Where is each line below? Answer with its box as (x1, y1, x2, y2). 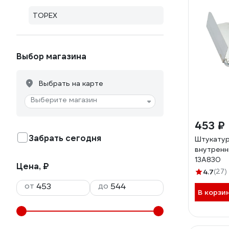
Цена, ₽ (16, 161, 49, 172)
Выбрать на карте (39, 79, 103, 88)
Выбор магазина (16, 51, 86, 62)
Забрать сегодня (29, 133, 101, 144)
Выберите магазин (31, 95, 97, 104)
